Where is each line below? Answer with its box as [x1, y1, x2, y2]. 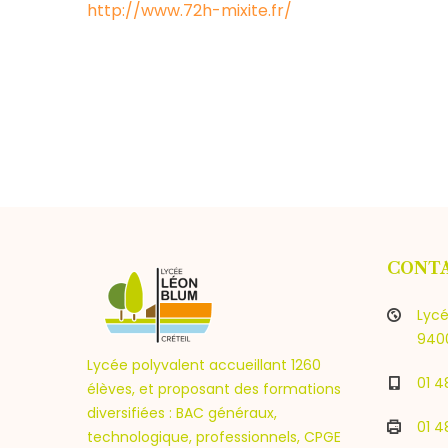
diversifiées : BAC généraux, [87, 403, 277, 423]
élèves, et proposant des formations [87, 379, 341, 399]
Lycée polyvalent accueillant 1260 [87, 355, 321, 375]
